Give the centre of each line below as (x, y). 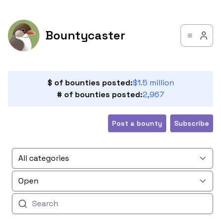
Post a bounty (137, 123)
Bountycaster (85, 35)
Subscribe (192, 123)
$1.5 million (153, 83)
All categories (44, 158)
